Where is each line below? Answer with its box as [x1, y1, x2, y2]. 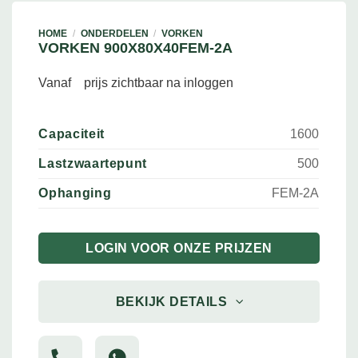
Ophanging [38, 185, 112, 200]
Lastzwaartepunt [38, 156, 148, 170]
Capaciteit [38, 126, 105, 141]
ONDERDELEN [80, 27, 149, 39]
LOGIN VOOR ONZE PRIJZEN [86, 241, 272, 255]
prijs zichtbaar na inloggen [84, 75, 234, 89]
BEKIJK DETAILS [115, 294, 228, 308]
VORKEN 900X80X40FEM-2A [38, 39, 233, 56]
